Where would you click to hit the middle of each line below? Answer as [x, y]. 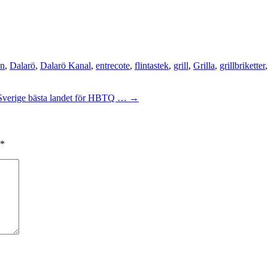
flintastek [152, 65]
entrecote [113, 65]
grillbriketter [242, 65]
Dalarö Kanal [66, 65]
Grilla [204, 65]
